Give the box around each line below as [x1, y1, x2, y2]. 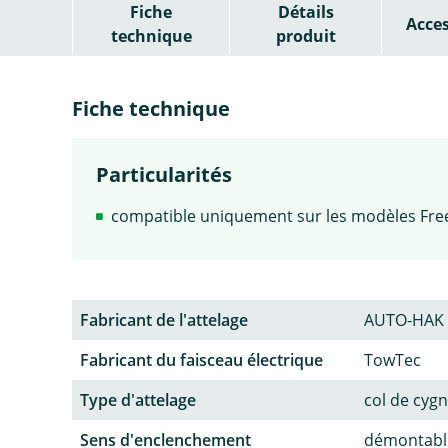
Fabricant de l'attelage [80, 308, 248, 331]
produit [275, 24, 336, 47]
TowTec [364, 348, 421, 371]
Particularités [96, 160, 232, 188]
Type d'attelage [80, 388, 196, 411]
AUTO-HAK [364, 308, 444, 331]
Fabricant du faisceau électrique [80, 348, 323, 371]
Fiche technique [72, 94, 230, 122]
